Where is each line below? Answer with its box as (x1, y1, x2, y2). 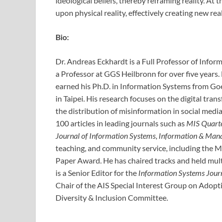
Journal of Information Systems (55, 131, 156, 141)
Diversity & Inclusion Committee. (55, 193, 168, 203)
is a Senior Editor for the (55, 168, 138, 178)
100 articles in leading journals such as (55, 118, 186, 128)
